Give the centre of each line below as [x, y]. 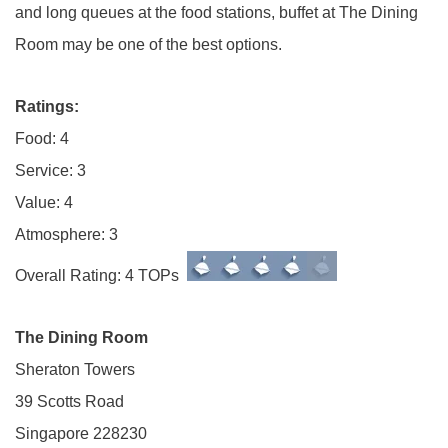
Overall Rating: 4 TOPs [101, 275]
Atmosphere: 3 [66, 234]
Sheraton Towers [75, 369]
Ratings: [47, 106]
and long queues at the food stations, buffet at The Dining [216, 12]
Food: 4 [42, 138]
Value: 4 [44, 202]
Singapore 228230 [81, 433]
